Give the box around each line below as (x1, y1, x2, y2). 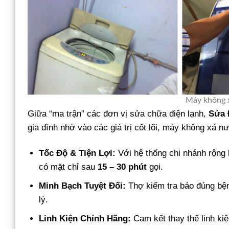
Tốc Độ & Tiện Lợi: (39, 148, 116, 158)
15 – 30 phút (98, 162, 147, 172)
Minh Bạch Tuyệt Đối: (39, 180, 126, 191)
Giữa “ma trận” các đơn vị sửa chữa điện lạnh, (28, 109, 209, 119)
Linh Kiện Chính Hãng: (39, 213, 131, 223)
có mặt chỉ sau (39, 162, 98, 172)
